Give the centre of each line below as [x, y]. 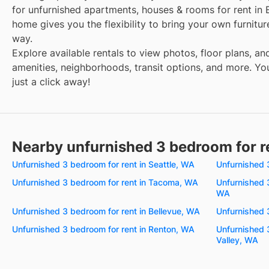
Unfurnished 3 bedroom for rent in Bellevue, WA [106, 211]
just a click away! [51, 81]
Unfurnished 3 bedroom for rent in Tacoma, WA [105, 182]
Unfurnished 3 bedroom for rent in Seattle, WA [103, 164]
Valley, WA [237, 240]
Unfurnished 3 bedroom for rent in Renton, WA [103, 229]
